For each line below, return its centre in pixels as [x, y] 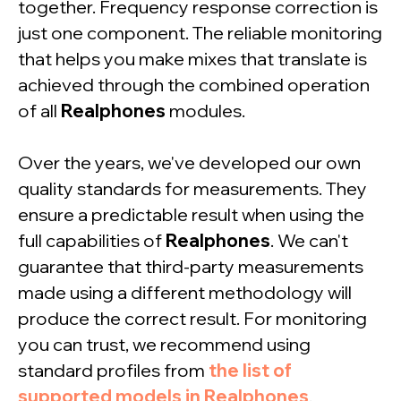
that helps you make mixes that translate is [192, 59]
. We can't [309, 241]
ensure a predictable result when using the [191, 215]
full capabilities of [92, 241]
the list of [250, 371]
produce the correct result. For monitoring [192, 319]
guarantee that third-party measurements [191, 267]
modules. [205, 111]
